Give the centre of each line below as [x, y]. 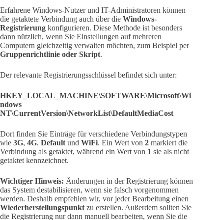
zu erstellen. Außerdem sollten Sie [138, 208]
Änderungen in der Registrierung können [128, 181]
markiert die [168, 143]
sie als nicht [170, 152]
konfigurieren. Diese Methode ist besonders [114, 28]
